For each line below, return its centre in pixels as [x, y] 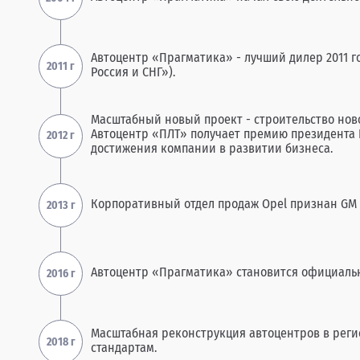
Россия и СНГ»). [133, 72]
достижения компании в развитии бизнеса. [212, 148]
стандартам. [124, 347]
